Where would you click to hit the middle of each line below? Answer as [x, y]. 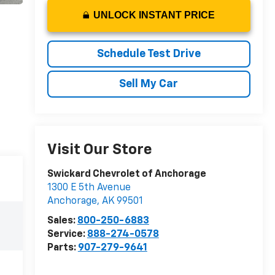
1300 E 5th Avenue [89, 188]
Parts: [62, 248]
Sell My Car [149, 84]
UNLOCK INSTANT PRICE [154, 15]
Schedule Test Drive [149, 54]
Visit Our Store [99, 149]
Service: [67, 234]
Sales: [62, 221]
